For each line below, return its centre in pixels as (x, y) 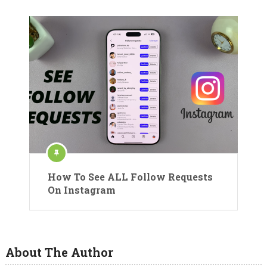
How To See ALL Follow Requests (130, 177)
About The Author (59, 252)
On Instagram (82, 190)
